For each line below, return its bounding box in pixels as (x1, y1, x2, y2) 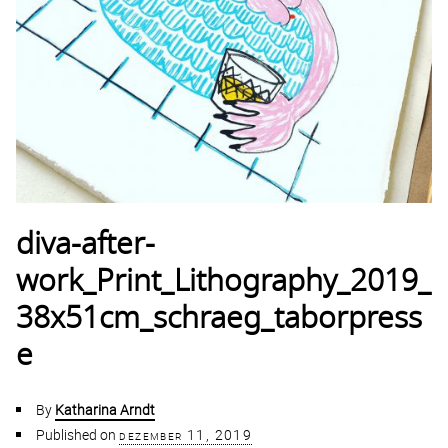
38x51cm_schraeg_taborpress (16, 304, 423, 335)
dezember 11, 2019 (119, 425, 253, 445)
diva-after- (16, 230, 156, 261)
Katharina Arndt (55, 400, 156, 420)
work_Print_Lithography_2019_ (16, 267, 432, 298)
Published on (36, 425, 117, 445)
